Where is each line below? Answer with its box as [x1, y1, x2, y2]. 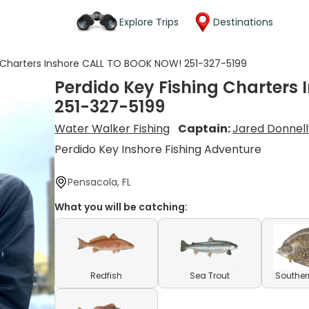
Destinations [213, 14, 273, 29]
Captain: [178, 121, 233, 137]
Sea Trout [190, 270, 230, 281]
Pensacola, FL [68, 175, 132, 189]
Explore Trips [119, 14, 179, 29]
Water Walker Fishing [54, 121, 170, 137]
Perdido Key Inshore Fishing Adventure [54, 141, 262, 157]
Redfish [90, 270, 123, 281]
